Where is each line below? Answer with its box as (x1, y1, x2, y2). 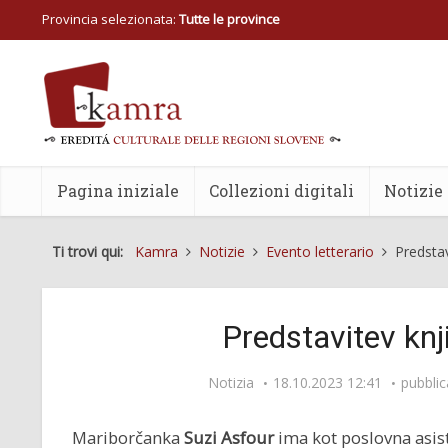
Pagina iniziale (57, 180, 179, 201)
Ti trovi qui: (52, 242, 131, 261)
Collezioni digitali (209, 180, 354, 201)
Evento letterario (266, 242, 374, 261)
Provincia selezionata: (42, 10, 179, 28)
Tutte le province (179, 10, 280, 28)
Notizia (208, 373, 254, 392)
